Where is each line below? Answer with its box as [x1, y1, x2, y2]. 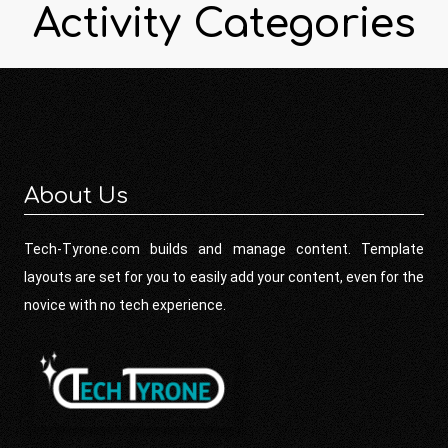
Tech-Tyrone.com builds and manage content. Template [24, 241, 424, 258]
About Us [24, 184, 128, 209]
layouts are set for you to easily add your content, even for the [24, 269, 424, 286]
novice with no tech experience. [24, 297, 226, 314]
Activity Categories [32, 2, 416, 47]
